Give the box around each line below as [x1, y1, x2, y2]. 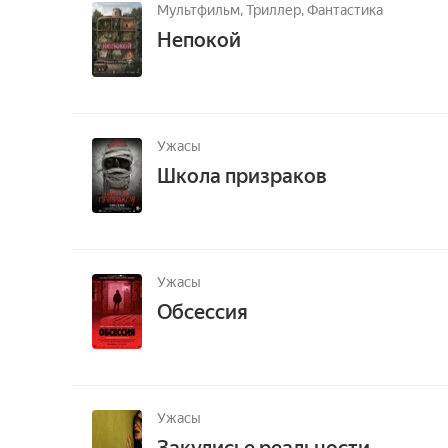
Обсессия [157, 300, 248, 324]
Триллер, [246, 2, 307, 18]
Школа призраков [157, 164, 327, 188]
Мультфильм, [157, 2, 246, 18]
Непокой [157, 28, 241, 52]
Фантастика [307, 2, 383, 18]
